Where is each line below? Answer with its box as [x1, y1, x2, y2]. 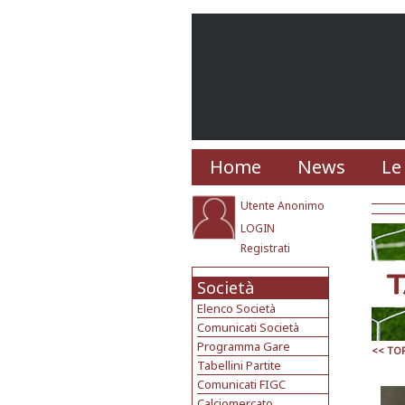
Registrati [240, 240, 290, 256]
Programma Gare [197, 338, 290, 354]
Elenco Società [197, 300, 276, 316]
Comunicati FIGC [197, 376, 286, 392]
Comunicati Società [197, 319, 299, 335]
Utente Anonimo [240, 198, 325, 213]
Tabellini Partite [197, 357, 281, 373]
